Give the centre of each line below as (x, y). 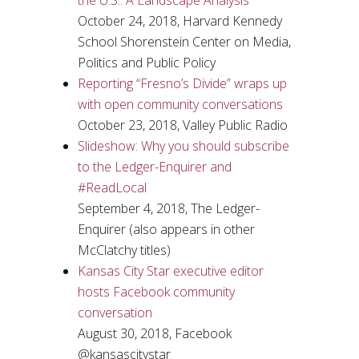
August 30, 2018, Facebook (154, 333)
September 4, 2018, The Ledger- (168, 208)
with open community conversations (180, 104)
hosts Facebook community (156, 292)
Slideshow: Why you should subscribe (183, 146)
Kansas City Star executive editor (170, 271)
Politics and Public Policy (146, 63)
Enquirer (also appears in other (166, 229)
